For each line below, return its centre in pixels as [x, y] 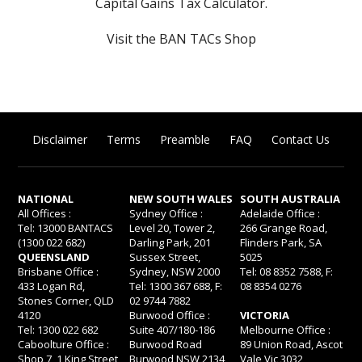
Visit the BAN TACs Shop [181, 39]
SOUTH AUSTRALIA [290, 199]
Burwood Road [165, 344]
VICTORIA [264, 315]
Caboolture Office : [64, 344]
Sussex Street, [164, 257]
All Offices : [45, 213]
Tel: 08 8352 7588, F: [286, 271]
